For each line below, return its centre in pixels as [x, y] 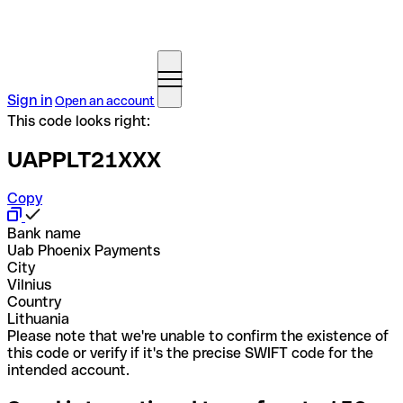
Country [34, 301]
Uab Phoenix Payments [84, 250]
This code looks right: [79, 121]
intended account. [68, 370]
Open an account [105, 101]
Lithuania [38, 318]
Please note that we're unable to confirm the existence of [198, 336]
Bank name [44, 233]
